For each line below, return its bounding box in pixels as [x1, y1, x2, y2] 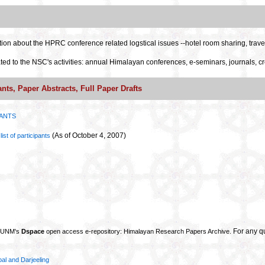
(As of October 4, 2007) [52, 131, 126, 140]
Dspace [21, 228, 44, 235]
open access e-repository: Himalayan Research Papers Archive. [44, 228, 233, 235]
